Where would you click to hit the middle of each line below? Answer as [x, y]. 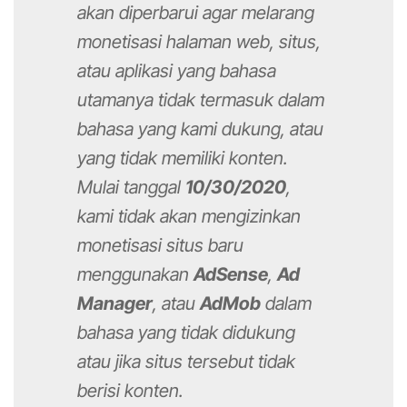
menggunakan [135, 275]
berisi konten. [130, 391]
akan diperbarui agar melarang [196, 13]
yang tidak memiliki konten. [183, 159]
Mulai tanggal [131, 188]
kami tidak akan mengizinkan [189, 217]
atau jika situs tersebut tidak [186, 362]
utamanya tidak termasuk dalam [201, 100]
